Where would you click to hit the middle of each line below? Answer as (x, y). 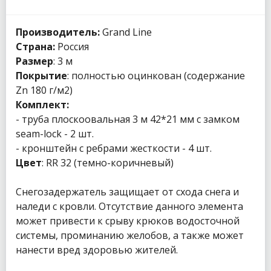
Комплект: (42, 105)
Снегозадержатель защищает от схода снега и (127, 192)
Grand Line (126, 32)
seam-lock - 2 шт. (55, 134)
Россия (72, 47)
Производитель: (58, 32)
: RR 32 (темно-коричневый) (108, 163)
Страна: (35, 47)
